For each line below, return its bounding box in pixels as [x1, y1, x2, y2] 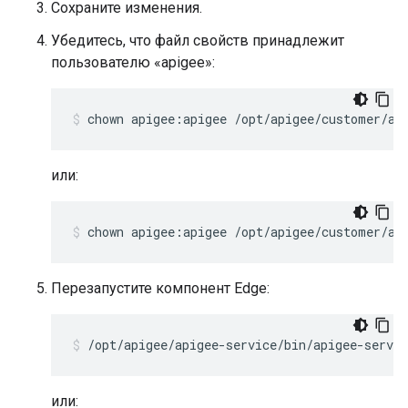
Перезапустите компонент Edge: [51, 280, 270, 297]
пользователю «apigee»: [51, 54, 215, 71]
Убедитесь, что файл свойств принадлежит [51, 32, 344, 49]
